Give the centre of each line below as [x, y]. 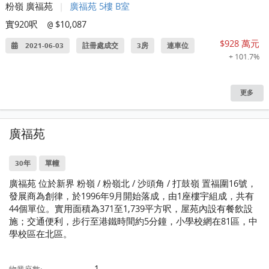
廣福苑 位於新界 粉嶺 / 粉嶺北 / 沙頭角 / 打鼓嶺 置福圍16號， [133, 183]
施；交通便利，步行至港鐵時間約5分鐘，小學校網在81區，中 [134, 221]
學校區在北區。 [41, 233]
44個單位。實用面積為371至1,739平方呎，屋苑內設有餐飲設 [131, 208]
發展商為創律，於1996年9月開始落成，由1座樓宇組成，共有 [132, 195]
